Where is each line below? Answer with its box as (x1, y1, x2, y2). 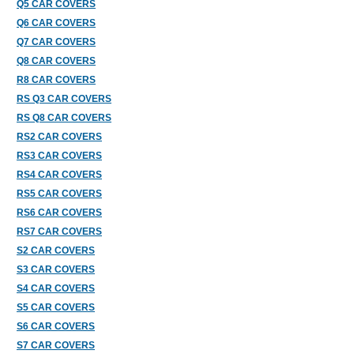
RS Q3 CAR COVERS (17, 93, 111, 104)
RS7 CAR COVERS (17, 226, 102, 237)
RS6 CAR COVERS (17, 207, 102, 218)
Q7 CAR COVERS (17, 36, 96, 47)
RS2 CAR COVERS (17, 131, 102, 142)
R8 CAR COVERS (17, 74, 96, 85)
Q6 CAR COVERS (17, 17, 96, 28)
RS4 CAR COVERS (17, 169, 102, 180)
